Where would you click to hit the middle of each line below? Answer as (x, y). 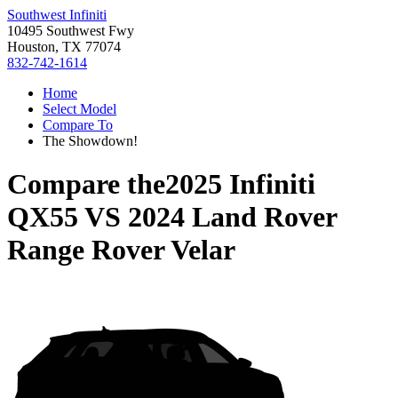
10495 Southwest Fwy (71, 31)
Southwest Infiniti (57, 15)
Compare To (78, 125)
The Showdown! (90, 141)
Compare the (86, 184)
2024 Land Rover (232, 217)
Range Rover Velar (121, 250)
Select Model (80, 109)
